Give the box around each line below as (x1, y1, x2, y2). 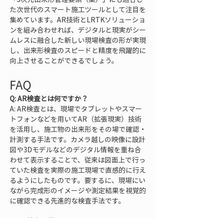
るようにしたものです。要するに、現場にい (10, 175, 145, 185)
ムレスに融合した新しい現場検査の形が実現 (10, 35, 146, 45)
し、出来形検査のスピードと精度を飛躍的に (10, 45, 146, 55)
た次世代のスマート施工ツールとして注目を (10, 4, 146, 14)
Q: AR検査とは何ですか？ (10, 93, 88, 103)
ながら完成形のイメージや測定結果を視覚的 (10, 185, 146, 195)
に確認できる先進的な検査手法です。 (10, 196, 125, 205)
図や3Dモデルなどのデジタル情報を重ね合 (10, 145, 141, 154)
